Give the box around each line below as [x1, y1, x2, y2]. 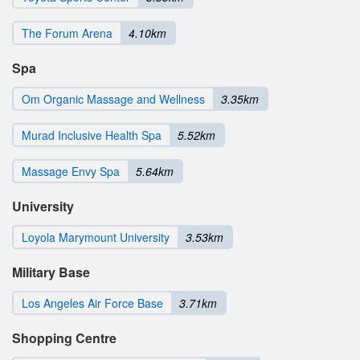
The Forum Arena [22, 25, 112, 42]
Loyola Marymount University [22, 229, 170, 246]
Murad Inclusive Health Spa [22, 127, 162, 144]
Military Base [12, 263, 90, 282]
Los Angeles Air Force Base [22, 295, 163, 312]
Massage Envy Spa [22, 163, 120, 180]
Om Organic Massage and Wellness [22, 91, 205, 108]
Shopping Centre [12, 329, 117, 348]
